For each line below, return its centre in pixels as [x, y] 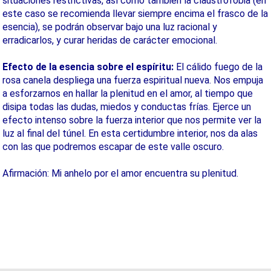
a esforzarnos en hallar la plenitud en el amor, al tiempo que [128, 93]
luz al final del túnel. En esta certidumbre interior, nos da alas [130, 133]
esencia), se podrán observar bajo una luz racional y [110, 27]
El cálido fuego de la [218, 67]
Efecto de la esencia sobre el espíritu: [88, 67]
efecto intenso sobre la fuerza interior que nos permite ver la [132, 120]
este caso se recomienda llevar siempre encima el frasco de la [135, 14]
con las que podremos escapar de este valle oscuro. [113, 147]
